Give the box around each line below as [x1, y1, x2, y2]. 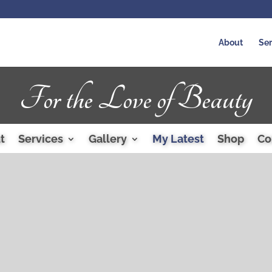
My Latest [152, 132, 204, 145]
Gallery [88, 132, 127, 145]
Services [18, 132, 63, 145]
